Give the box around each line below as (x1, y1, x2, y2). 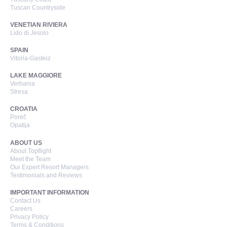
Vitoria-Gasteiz (10, 55, 51, 62)
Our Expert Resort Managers (10, 164, 89, 171)
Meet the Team (10, 156, 51, 163)
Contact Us (10, 197, 41, 205)
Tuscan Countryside (10, 4, 65, 12)
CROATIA (10, 105, 37, 113)
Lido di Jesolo (10, 29, 49, 37)
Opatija (10, 122, 30, 129)
